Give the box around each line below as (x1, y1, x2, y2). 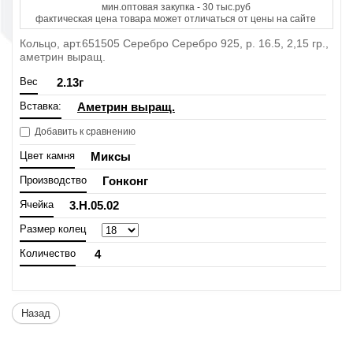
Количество (20, 247, 76, 259)
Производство (20, 173, 87, 186)
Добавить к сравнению (32, 125, 136, 137)
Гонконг (102, 173, 148, 188)
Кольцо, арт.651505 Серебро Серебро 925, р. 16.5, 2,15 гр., (20, 36, 329, 50)
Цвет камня (20, 149, 75, 162)
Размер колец (20, 222, 86, 235)
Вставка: (20, 99, 61, 112)
